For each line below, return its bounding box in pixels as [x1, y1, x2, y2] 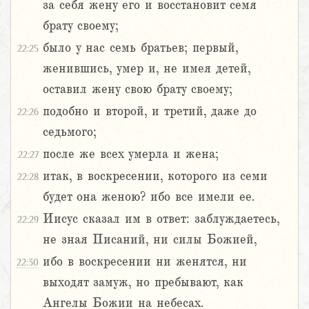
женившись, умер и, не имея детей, [43, 61, 250, 76]
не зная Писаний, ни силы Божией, [43, 232, 257, 247]
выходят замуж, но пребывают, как [43, 275, 243, 290]
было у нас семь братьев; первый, [43, 41, 238, 55]
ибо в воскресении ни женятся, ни [43, 255, 247, 269]
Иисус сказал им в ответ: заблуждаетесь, [43, 212, 279, 226]
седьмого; [43, 125, 97, 139]
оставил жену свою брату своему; [43, 82, 232, 97]
